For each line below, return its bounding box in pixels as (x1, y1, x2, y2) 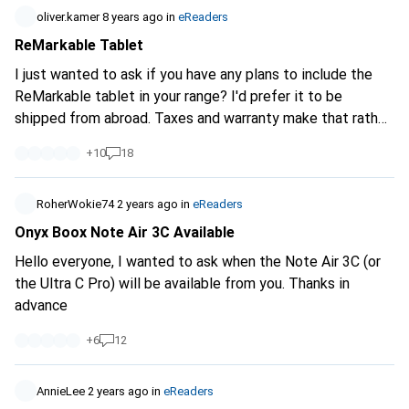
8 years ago (102, 10, 163, 24)
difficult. (15, 131, 67, 149)
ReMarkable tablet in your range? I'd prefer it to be (15, 88, 342, 105)
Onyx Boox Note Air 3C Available (15, 224, 235, 241)
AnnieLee (37, 384, 85, 398)
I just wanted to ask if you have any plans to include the (15, 66, 372, 83)
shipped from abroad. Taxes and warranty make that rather (15, 110, 391, 127)
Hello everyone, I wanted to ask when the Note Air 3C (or (15, 253, 381, 270)
